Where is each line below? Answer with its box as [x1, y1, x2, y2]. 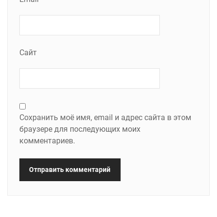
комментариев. [19, 136, 75, 145]
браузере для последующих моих [19, 124, 140, 134]
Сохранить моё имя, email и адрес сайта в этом [19, 112, 191, 122]
